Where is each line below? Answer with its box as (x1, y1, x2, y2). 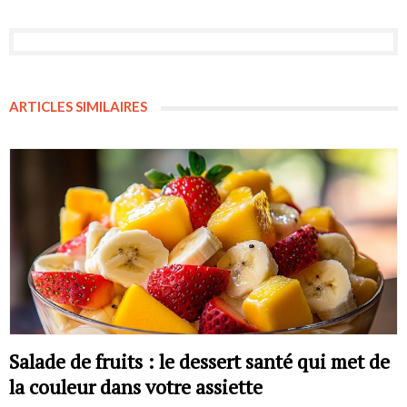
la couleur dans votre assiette (9, 373, 263, 401)
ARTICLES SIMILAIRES (9, 97, 147, 114)
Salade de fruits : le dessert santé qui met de (9, 348, 390, 375)
